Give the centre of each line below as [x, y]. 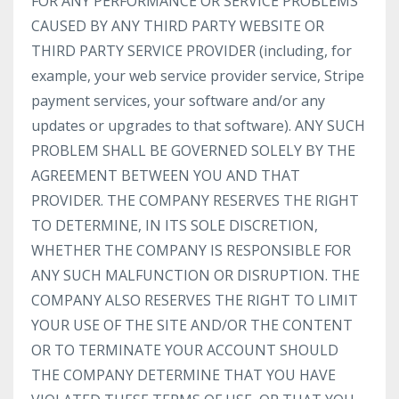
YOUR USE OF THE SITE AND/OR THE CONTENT [192, 325]
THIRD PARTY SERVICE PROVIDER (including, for [191, 51]
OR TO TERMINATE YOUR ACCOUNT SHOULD [185, 350]
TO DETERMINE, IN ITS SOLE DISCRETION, [175, 225]
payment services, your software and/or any [178, 101]
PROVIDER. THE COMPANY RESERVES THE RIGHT [195, 200]
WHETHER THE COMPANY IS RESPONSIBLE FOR [191, 250]
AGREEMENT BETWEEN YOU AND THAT [166, 175]
